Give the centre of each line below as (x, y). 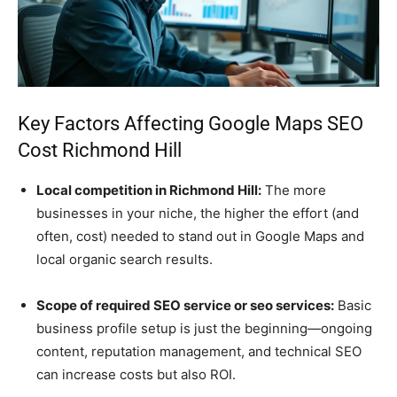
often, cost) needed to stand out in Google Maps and (200, 237)
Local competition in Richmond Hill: (149, 191)
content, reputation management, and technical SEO (199, 352)
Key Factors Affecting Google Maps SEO (191, 124)
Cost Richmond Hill (100, 151)
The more (294, 191)
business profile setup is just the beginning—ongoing (204, 329)
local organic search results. (125, 260)
